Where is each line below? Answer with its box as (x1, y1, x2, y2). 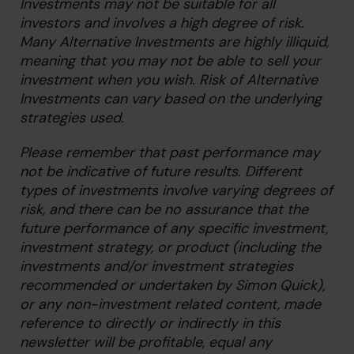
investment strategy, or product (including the (20, 238, 321, 257)
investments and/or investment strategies (20, 257, 293, 276)
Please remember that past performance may (20, 143, 320, 162)
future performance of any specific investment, (20, 219, 328, 238)
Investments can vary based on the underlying (20, 89, 322, 108)
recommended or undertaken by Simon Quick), (20, 276, 325, 295)
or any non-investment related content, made (20, 295, 321, 314)
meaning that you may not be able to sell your (20, 51, 321, 70)
